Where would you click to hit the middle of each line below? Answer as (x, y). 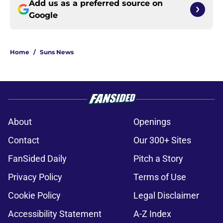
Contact (24, 140)
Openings (152, 122)
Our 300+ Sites (162, 140)
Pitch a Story (158, 159)
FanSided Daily (37, 159)
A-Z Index (152, 214)
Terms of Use (160, 177)
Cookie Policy (34, 196)
